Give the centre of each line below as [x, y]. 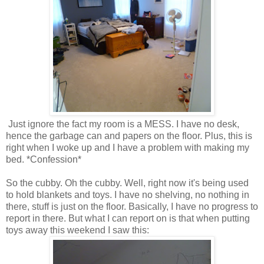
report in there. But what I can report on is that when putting [128, 218]
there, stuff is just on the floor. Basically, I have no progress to [132, 206]
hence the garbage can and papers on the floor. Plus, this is [129, 136]
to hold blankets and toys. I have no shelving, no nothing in [128, 194]
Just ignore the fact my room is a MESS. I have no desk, [123, 124]
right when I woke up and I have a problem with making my [128, 147]
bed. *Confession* [44, 159]
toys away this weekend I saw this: [77, 230]
